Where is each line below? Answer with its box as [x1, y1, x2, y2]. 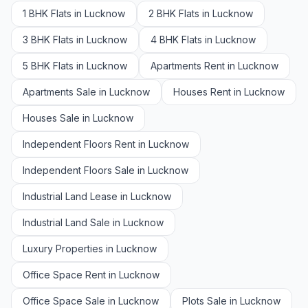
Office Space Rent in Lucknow [23, 269, 159, 280]
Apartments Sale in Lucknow [23, 86, 150, 98]
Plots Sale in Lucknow [182, 295, 280, 307]
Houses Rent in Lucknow [173, 86, 285, 98]
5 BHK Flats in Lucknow [23, 60, 127, 71]
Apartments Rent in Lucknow [151, 60, 278, 71]
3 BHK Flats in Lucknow [23, 34, 127, 45]
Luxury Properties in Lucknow [23, 243, 157, 254]
